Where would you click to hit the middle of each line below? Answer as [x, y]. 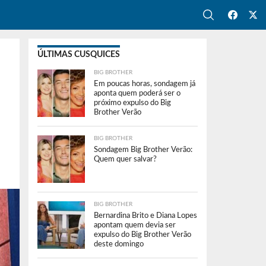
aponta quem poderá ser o [137, 93]
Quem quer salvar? [125, 159]
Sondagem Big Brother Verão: [143, 150]
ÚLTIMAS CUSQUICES [79, 54]
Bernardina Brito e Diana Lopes [145, 216]
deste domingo [119, 244]
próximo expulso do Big [132, 103]
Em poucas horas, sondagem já [145, 84]
